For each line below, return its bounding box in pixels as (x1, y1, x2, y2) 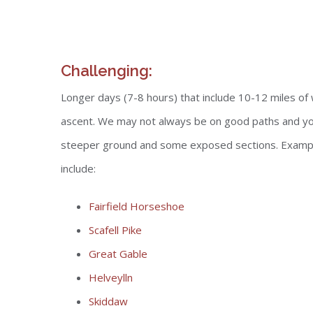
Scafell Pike (89, 223, 142, 237)
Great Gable (89, 247, 147, 261)
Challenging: (61, 61, 152, 80)
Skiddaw (89, 294, 128, 308)
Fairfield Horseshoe (89, 199, 184, 213)
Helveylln (89, 270, 133, 284)
